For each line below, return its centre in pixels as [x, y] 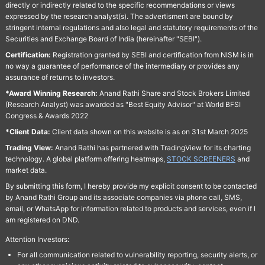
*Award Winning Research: [51, 93]
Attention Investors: [37, 239]
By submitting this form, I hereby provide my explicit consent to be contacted [131, 186]
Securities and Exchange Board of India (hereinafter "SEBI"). [103, 38]
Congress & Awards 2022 [46, 115]
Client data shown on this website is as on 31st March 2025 [149, 131]
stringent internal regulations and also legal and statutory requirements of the [131, 27]
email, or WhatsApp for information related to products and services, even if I [130, 208]
